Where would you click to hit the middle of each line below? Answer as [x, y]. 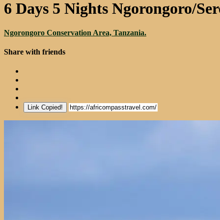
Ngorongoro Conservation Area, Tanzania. [75, 32]
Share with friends [35, 52]
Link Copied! [45, 108]
